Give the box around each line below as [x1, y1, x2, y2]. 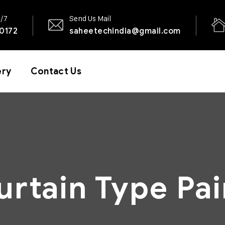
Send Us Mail [69, 14, 111, 23]
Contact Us [30, 66, 82, 77]
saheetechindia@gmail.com [69, 26, 181, 36]
